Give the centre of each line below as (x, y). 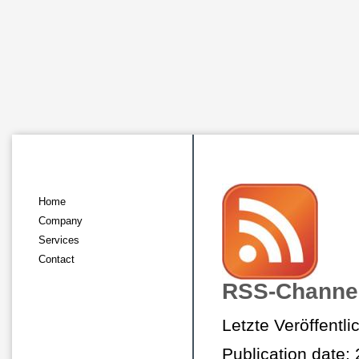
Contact (56, 259)
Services (59, 240)
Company (61, 221)
